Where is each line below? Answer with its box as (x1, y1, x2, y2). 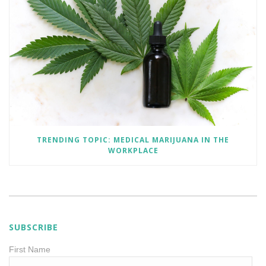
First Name (9, 244, 50, 254)
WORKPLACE (107, 145, 159, 156)
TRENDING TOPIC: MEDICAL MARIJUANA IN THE (37, 134, 229, 145)
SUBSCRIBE (9, 221, 58, 233)
